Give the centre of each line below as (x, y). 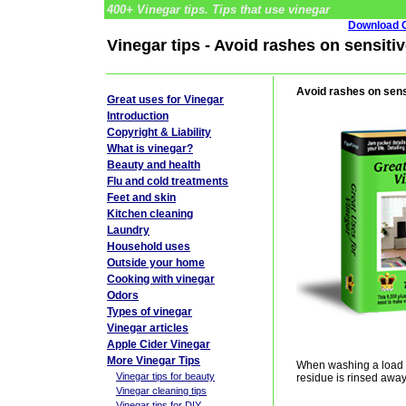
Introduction (138, 116)
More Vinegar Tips (154, 361)
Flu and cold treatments (168, 181)
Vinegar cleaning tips (161, 391)
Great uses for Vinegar (165, 100)
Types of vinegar (150, 312)
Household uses (149, 246)
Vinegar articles (148, 328)
